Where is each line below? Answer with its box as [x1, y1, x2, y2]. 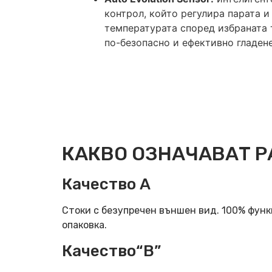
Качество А [62, 175, 151, 194]
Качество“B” [62, 241, 161, 260]
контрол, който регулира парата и [104, 7, 270, 20]
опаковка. [62, 219, 107, 231]
